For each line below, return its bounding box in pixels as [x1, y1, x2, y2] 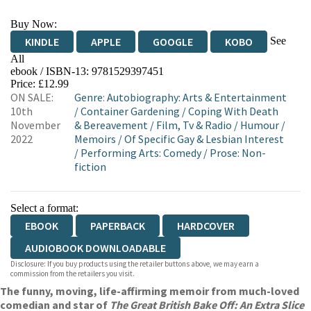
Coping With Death [188, 104, 278, 118]
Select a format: [10, 202, 78, 214]
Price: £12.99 [10, 78, 69, 90]
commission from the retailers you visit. [10, 269, 135, 278]
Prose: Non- [210, 146, 266, 160]
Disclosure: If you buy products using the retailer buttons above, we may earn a [10, 259, 259, 269]
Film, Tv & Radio [156, 118, 232, 132]
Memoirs [74, 132, 116, 146]
